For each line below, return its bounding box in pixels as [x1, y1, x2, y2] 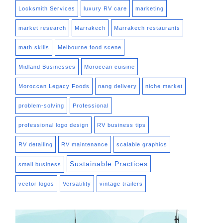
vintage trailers [100, 181, 143, 187]
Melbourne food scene [58, 44, 121, 51]
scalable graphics [116, 141, 167, 148]
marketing [135, 5, 164, 12]
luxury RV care [84, 5, 127, 12]
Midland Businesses [18, 64, 76, 70]
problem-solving [18, 103, 64, 109]
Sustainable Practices [70, 160, 148, 168]
